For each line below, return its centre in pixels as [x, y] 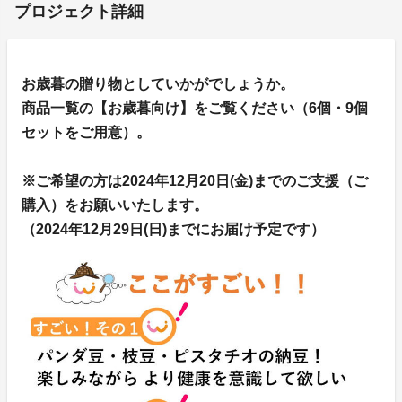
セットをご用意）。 [86, 132]
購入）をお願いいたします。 [115, 205]
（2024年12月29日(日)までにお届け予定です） [173, 229]
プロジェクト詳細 [79, 11]
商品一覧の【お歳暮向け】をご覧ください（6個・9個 [195, 108]
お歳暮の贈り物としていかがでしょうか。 [158, 83]
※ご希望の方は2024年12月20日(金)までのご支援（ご [195, 180]
